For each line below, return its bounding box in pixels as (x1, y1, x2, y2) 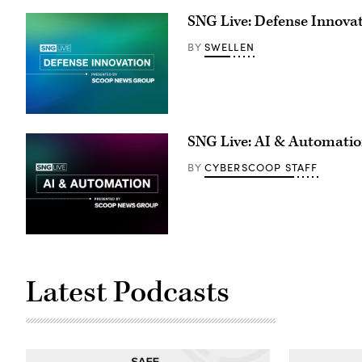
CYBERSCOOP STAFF (204, 159, 318, 175)
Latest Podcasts (26, 273, 229, 313)
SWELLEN (204, 39, 255, 54)
